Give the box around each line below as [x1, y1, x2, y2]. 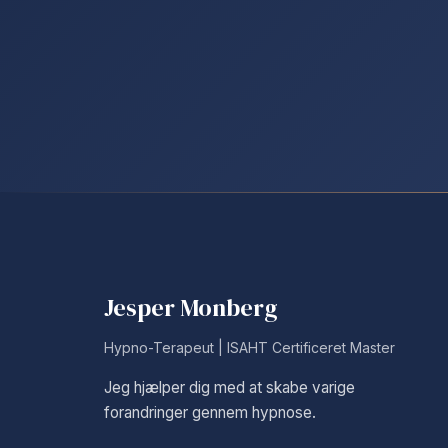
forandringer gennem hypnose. [104, 403, 316, 422]
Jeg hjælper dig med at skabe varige [104, 378, 355, 397]
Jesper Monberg [104, 291, 278, 324]
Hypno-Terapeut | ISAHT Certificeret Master [104, 339, 395, 356]
